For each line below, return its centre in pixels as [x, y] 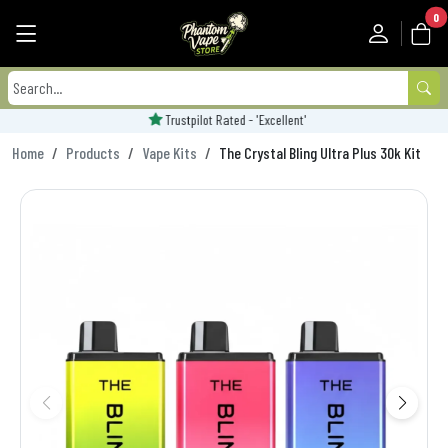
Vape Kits [169, 152]
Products [93, 152]
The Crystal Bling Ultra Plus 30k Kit [320, 152]
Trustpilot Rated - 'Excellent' [232, 119]
